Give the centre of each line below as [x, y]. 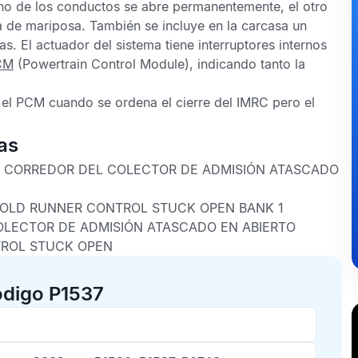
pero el [292, 102]
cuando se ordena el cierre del [141, 102]
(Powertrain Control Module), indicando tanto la [159, 64]
